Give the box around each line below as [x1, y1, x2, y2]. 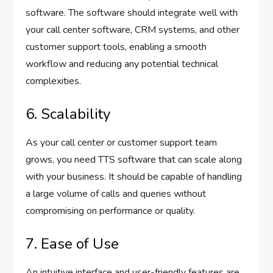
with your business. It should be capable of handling [26, 169, 243, 183]
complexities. [26, 74, 82, 88]
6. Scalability [26, 104, 111, 124]
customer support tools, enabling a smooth [26, 40, 207, 54]
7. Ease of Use [26, 233, 119, 253]
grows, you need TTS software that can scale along [26, 152, 243, 166]
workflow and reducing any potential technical [26, 57, 219, 71]
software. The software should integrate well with [26, 5, 238, 19]
